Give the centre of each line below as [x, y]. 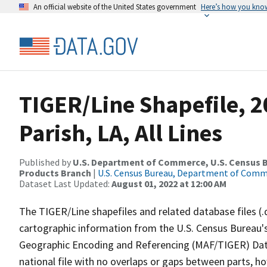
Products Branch [55, 173]
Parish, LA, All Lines [121, 133]
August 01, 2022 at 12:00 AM [169, 184]
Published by [46, 162]
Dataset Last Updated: [65, 184]
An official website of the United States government [115, 7]
